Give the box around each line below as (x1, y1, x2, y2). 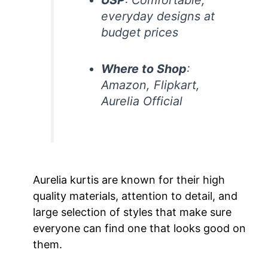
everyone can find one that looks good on (33, 222, 246, 235)
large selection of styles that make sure (33, 206, 232, 219)
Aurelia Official (101, 94, 183, 109)
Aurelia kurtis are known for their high (33, 173, 225, 187)
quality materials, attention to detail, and (33, 190, 237, 203)
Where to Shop (101, 62, 187, 77)
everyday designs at (101, 8, 215, 23)
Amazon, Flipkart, (101, 78, 200, 93)
